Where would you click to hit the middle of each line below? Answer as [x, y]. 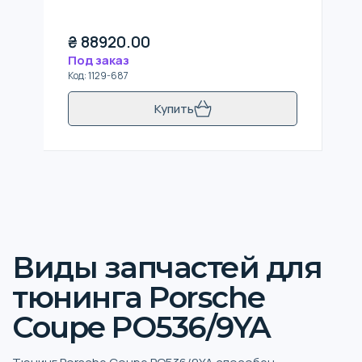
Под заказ [99, 60]
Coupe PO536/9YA [141, 327]
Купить [174, 108]
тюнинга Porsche [139, 297]
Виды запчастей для [167, 267]
